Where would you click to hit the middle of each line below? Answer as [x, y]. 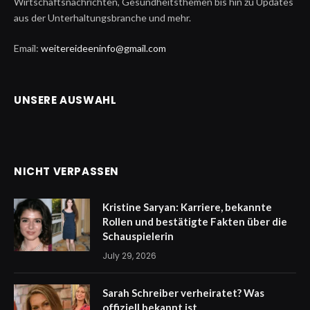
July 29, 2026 [129, 255]
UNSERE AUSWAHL [65, 100]
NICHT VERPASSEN [66, 171]
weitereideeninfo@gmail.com [103, 48]
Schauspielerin [138, 236]
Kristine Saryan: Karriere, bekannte [187, 207]
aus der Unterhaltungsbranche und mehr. [102, 17]
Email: [27, 48]
